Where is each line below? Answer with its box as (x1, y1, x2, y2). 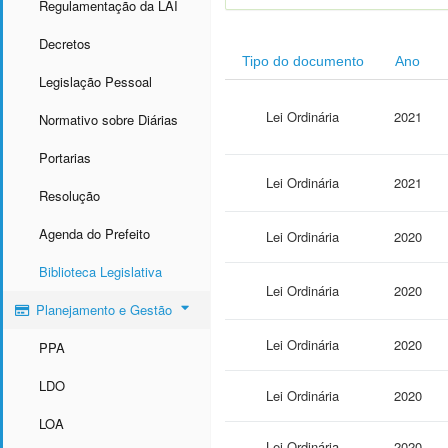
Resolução (39, 186, 100, 205)
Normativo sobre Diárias (39, 110, 178, 129)
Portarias (39, 148, 91, 167)
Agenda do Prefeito (39, 224, 150, 243)
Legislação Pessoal (39, 72, 152, 91)
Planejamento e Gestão (36, 300, 172, 319)
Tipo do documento (241, 53, 364, 69)
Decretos (39, 34, 91, 53)
